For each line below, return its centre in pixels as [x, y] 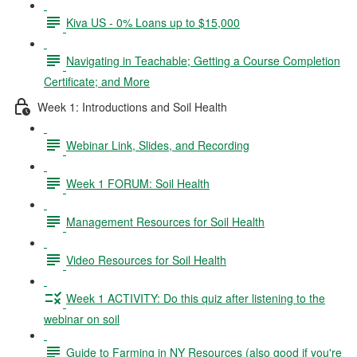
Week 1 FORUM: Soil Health [138, 183]
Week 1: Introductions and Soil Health [132, 106]
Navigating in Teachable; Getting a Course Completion [203, 60]
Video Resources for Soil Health [146, 259]
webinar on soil [82, 319]
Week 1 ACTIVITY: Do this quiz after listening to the [196, 298]
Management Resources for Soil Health [165, 221]
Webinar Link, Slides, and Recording [158, 145]
